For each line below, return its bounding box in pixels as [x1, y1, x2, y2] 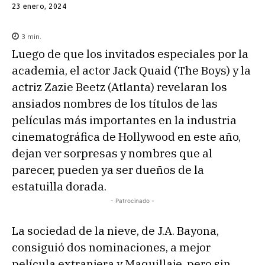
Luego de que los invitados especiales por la [12, 46, 248, 61]
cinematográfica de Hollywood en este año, [12, 129, 241, 144]
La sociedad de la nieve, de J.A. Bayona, [12, 223, 221, 238]
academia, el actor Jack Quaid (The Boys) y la [12, 63, 251, 77]
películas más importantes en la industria [12, 112, 237, 127]
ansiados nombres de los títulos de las [12, 96, 218, 111]
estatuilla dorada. [12, 179, 106, 193]
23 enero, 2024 [12, 2, 66, 10]
